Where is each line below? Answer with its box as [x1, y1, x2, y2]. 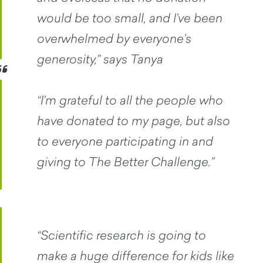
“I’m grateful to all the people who [37, 92, 223, 108]
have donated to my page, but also [37, 113, 230, 129]
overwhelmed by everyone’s [37, 31, 191, 46]
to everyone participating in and [37, 133, 213, 149]
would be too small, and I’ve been [37, 10, 222, 26]
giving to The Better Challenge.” [37, 154, 214, 170]
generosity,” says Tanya [37, 51, 163, 67]
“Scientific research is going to [37, 227, 206, 243]
